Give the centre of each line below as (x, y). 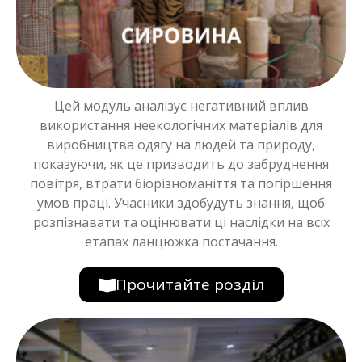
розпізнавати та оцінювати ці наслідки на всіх (181, 222)
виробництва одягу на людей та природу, (181, 144)
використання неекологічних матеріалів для (181, 125)
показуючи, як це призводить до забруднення (181, 164)
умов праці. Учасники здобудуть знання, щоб (181, 202)
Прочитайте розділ (189, 284)
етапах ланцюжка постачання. (181, 241)
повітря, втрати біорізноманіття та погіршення (181, 183)
